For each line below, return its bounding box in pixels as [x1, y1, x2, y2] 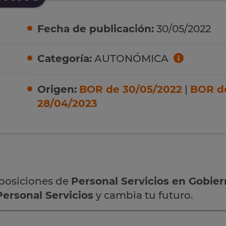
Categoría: [37, 52, 92, 65]
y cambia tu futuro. [93, 189, 193, 201]
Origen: [37, 83, 77, 95]
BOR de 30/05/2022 [79, 83, 182, 95]
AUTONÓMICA [92, 52, 171, 65]
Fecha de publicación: [37, 23, 154, 35]
